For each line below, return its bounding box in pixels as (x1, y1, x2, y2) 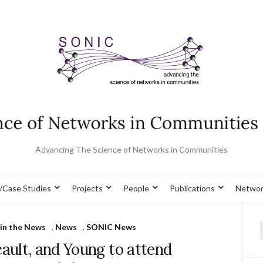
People (123, 183, 149, 193)
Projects (72, 183, 103, 193)
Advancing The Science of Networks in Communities (35, 144, 228, 154)
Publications (170, 183, 215, 193)
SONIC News (86, 221, 137, 232)
